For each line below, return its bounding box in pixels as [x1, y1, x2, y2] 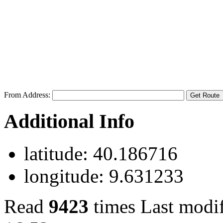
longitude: [24, 165, 104, 187]
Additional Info [4, 110, 134, 133]
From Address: [4, 90, 52, 99]
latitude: [24, 143, 88, 164]
